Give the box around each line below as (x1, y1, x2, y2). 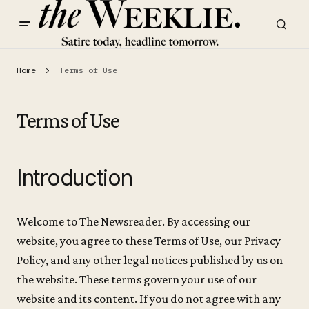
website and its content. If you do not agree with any (17, 292, 281, 306)
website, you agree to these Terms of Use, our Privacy (17, 234, 281, 248)
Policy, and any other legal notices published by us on (17, 253, 283, 268)
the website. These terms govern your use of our (17, 272, 257, 287)
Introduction (17, 164, 132, 192)
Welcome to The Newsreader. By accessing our (17, 215, 250, 229)
